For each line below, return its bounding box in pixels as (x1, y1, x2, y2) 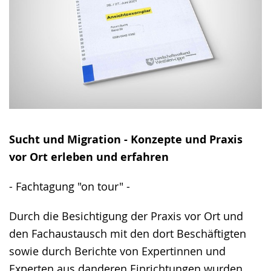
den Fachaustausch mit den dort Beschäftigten (9, 226, 246, 241)
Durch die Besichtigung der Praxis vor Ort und (9, 209, 243, 224)
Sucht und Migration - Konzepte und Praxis (9, 132, 243, 148)
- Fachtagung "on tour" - (9, 179, 130, 194)
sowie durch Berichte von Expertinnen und (9, 244, 226, 259)
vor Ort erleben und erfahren (9, 149, 169, 165)
